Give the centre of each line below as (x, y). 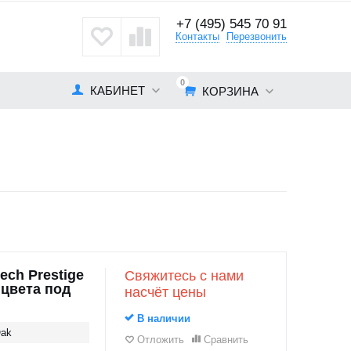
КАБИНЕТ (117, 90)
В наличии (162, 318)
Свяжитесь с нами (184, 276)
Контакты (197, 36)
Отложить (160, 340)
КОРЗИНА (228, 91)
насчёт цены (165, 292)
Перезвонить (257, 36)
